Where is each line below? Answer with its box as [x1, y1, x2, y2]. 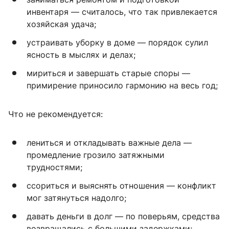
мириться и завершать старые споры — [27, 67, 190, 78]
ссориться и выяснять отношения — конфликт [27, 180, 216, 191]
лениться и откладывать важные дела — [27, 137, 192, 148]
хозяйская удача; [27, 18, 96, 29]
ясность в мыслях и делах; [27, 49, 135, 60]
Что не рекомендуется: [8, 108, 103, 119]
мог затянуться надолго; [27, 192, 126, 203]
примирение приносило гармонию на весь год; [27, 80, 218, 90]
